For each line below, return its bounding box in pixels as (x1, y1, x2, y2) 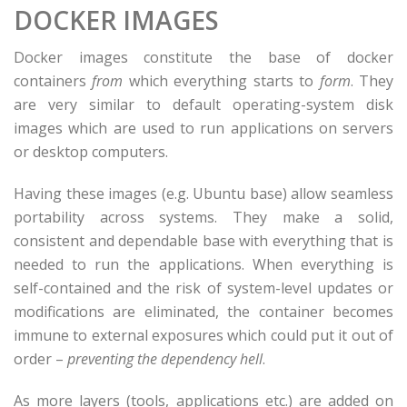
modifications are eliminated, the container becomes (14, 302, 393, 322)
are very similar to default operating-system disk (14, 94, 393, 114)
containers (14, 71, 93, 91)
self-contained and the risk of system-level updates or (14, 278, 393, 298)
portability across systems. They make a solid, (14, 207, 393, 227)
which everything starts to (123, 71, 320, 91)
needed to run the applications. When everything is (14, 254, 393, 274)
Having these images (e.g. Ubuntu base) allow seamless (14, 184, 393, 203)
